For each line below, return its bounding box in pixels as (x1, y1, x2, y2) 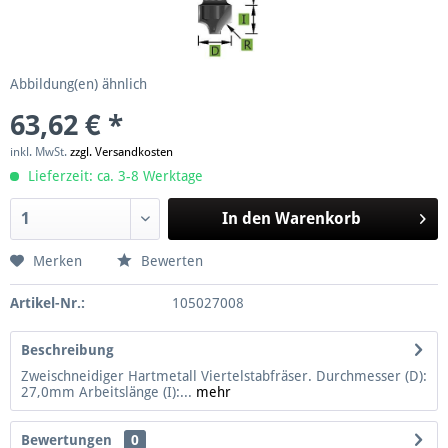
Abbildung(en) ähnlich (10, 75, 147, 92)
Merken (33, 252, 82, 269)
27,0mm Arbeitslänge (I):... (21, 383, 192, 400)
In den (221, 208, 271, 228)
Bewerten (137, 252, 203, 269)
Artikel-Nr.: (10, 294, 85, 311)
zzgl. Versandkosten (70, 144, 173, 159)
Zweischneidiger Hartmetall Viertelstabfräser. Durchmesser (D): (21, 367, 427, 384)
